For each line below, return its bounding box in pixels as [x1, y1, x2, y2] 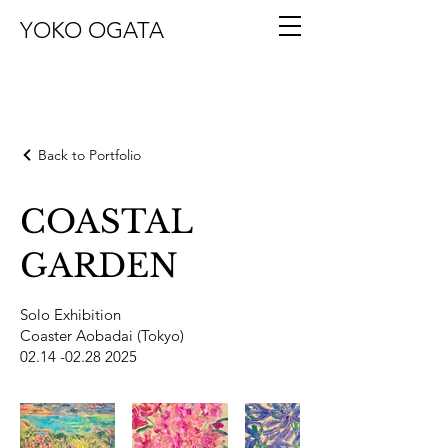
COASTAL [20, 202, 192, 242]
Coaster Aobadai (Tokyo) [20, 326, 184, 345]
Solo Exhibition [20, 305, 121, 324]
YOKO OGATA [20, 17, 164, 44]
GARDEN [20, 246, 178, 286]
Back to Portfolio [38, 146, 141, 164]
